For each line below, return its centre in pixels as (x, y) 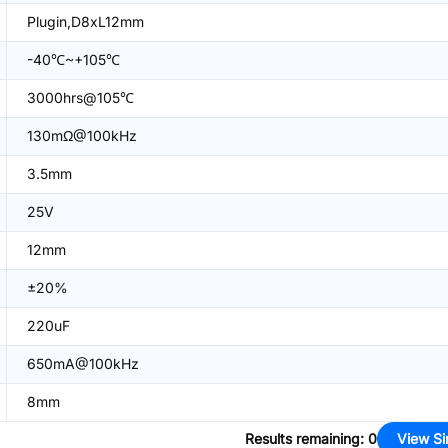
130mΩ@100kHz (82, 135)
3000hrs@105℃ (80, 97)
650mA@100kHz (83, 363)
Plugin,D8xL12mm (85, 21)
